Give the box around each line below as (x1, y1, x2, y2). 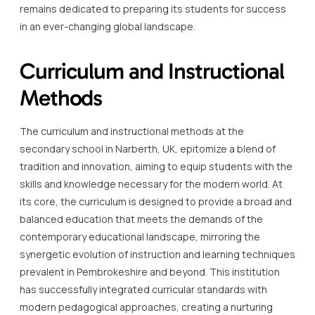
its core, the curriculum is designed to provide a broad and (20, 194, 292, 208)
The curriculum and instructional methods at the (20, 124, 244, 138)
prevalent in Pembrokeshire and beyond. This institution (20, 264, 280, 278)
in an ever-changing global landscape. (20, 19, 195, 33)
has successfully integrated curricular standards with (20, 282, 267, 296)
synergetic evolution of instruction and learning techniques (20, 247, 295, 261)
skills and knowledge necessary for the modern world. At (20, 176, 283, 191)
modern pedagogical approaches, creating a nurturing (20, 300, 273, 314)
